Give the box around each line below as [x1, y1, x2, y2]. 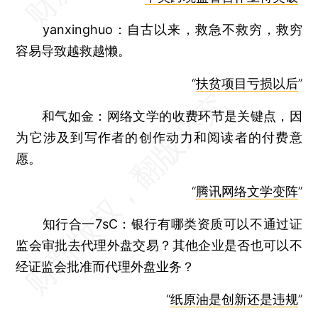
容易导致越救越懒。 [16, 43, 131, 58]
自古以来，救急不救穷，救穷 [127, 22, 302, 37]
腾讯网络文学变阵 [195, 184, 298, 199]
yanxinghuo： [16, 22, 128, 37]
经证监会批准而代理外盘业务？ [16, 259, 195, 274]
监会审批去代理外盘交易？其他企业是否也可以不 [16, 238, 302, 253]
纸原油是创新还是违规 [170, 292, 298, 307]
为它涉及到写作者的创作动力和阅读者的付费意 [16, 130, 302, 145]
